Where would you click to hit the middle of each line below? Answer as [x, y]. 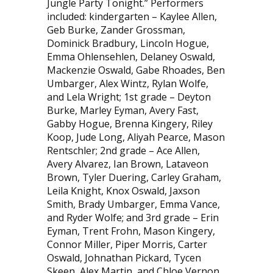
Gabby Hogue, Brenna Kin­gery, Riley [129, 123]
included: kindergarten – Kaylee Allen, [132, 16]
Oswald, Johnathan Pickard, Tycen [124, 257]
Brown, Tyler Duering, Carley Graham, [134, 177]
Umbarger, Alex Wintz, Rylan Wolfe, [127, 83]
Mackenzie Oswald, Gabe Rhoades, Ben [136, 70]
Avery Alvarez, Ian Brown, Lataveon [127, 164]
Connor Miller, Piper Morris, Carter [127, 244]
